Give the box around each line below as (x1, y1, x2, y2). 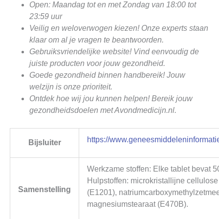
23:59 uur (29, 12, 62, 21)
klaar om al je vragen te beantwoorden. (29, 35, 164, 44)
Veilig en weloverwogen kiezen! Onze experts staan (29, 23, 208, 32)
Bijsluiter (28, 138, 61, 147)
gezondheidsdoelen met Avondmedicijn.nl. (29, 106, 176, 114)
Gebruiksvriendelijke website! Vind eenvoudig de (29, 47, 199, 56)
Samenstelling (18, 185, 71, 194)
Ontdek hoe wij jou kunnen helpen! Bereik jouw (29, 94, 193, 103)
